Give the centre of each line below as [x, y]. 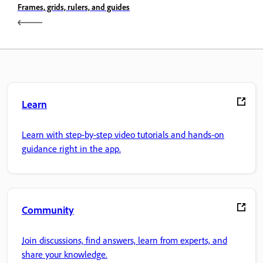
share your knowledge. [65, 254]
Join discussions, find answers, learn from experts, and [124, 240]
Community [48, 209]
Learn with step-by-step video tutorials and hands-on [123, 135]
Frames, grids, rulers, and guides [74, 6]
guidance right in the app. [71, 149]
